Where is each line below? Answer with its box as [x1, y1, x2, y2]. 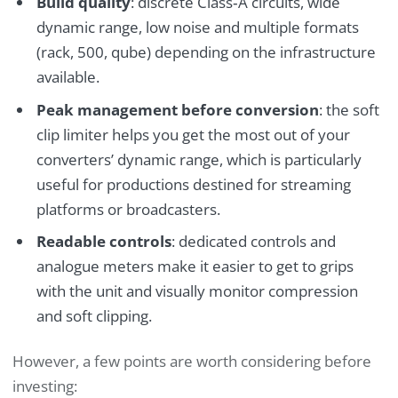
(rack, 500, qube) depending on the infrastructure [36, 42, 376, 63]
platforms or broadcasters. [36, 198, 220, 219]
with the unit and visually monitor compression [36, 281, 358, 302]
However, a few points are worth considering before [12, 350, 371, 371]
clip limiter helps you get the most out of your [36, 123, 350, 145]
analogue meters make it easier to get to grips [36, 256, 354, 277]
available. [36, 67, 99, 88]
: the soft [318, 99, 379, 120]
